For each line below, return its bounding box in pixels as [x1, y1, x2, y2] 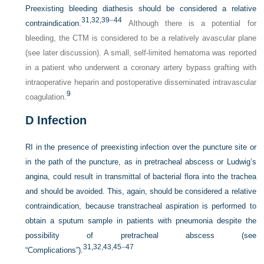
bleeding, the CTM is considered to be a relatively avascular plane [25, 34, 256, 42]
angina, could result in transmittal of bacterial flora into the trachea [25, 172, 256, 181]
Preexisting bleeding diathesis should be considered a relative [25, 4, 256, 13]
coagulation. [25, 93, 67, 101]
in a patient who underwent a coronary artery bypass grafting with [25, 63, 256, 72]
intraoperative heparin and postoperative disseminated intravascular [25, 78, 256, 87]
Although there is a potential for [122, 19, 256, 28]
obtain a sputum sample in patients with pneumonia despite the [25, 216, 256, 225]
